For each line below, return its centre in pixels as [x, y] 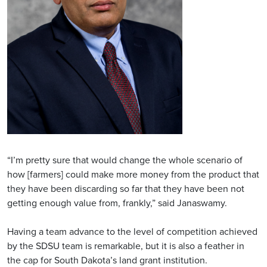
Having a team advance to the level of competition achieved [132, 232]
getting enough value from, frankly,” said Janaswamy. [117, 203]
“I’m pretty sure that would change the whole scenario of [125, 160]
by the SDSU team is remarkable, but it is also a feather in [126, 246]
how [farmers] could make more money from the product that [133, 175]
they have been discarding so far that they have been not [126, 189]
